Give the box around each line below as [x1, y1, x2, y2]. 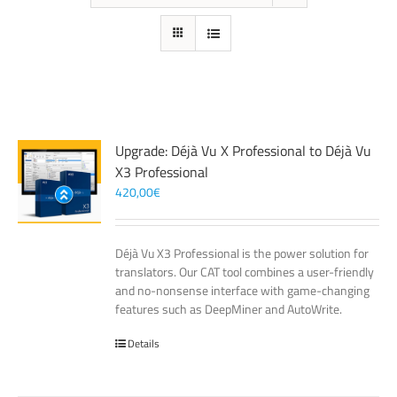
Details [128, 335, 160, 352]
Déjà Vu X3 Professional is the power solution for [115, 244, 370, 262]
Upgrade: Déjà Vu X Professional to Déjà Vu [115, 140, 372, 161]
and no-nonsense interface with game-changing [115, 281, 370, 300]
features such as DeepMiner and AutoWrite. [115, 300, 343, 318]
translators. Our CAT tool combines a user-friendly [115, 262, 375, 281]
